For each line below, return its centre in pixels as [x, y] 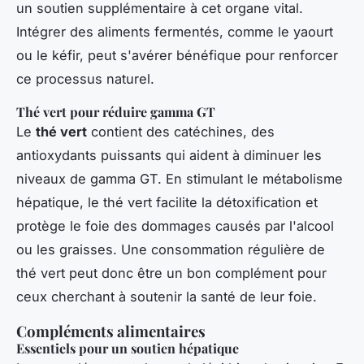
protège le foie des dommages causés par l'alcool [175, 225]
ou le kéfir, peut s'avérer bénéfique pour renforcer [177, 55]
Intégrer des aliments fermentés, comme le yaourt [175, 31]
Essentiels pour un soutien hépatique [128, 348]
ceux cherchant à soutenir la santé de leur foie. [167, 296]
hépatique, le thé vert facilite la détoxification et [167, 202]
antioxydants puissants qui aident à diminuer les [169, 155]
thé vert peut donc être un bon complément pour [171, 273]
